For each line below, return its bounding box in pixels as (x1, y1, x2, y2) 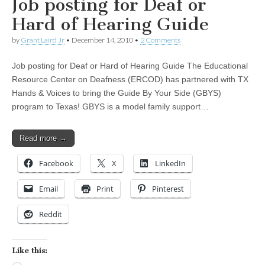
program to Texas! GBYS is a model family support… (12, 102, 209, 112)
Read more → (20, 134, 67, 143)
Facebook (39, 158, 73, 169)
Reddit (39, 209, 62, 220)
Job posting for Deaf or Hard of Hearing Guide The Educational (12, 61, 248, 71)
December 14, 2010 (72, 35, 133, 45)
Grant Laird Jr (21, 35, 64, 45)
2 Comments (140, 35, 180, 45)
